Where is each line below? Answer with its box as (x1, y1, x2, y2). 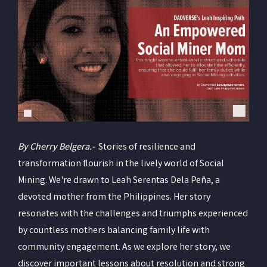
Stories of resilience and (95, 140, 195, 154)
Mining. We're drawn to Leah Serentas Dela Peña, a (18, 173, 220, 188)
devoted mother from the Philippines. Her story (18, 190, 210, 204)
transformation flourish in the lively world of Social (18, 157, 224, 171)
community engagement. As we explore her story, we (18, 240, 231, 254)
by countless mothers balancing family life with (18, 223, 210, 238)
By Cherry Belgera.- (18, 140, 95, 154)
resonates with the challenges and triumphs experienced (18, 207, 248, 221)
